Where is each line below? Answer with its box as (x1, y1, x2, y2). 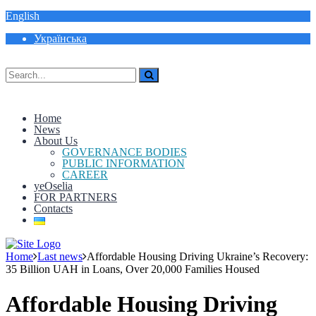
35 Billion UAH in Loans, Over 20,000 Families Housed (6, 263, 260, 276)
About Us (34, 135, 78, 147)
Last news (37, 250, 83, 263)
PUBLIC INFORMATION (62, 157, 185, 169)
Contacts (34, 202, 73, 214)
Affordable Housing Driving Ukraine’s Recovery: (87, 250, 308, 263)
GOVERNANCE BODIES (62, 146, 187, 158)
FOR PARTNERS (34, 191, 117, 203)
